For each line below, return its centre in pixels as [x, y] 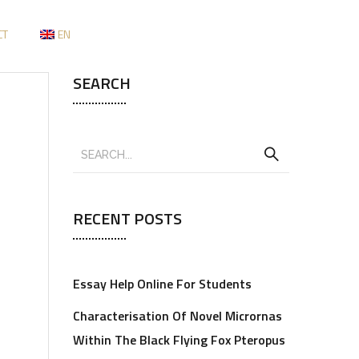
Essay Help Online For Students [162, 284]
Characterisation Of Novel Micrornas [177, 316]
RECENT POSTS [127, 218]
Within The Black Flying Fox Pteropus [179, 340]
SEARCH [102, 83]
